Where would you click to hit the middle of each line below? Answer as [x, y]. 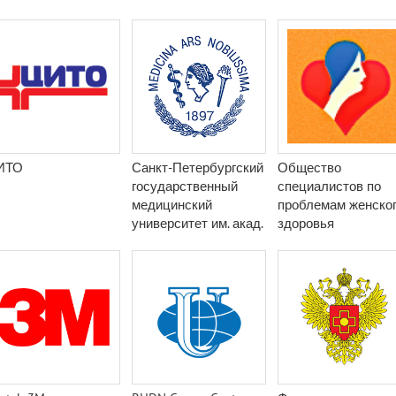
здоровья [306, 223]
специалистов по [329, 186]
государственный [185, 186]
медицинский [172, 205]
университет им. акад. [197, 223]
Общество [309, 168]
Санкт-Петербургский [198, 168]
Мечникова [165, 11]
